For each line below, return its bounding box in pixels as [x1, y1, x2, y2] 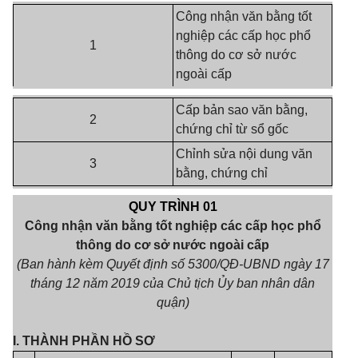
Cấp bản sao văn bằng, [176, 103, 308, 117]
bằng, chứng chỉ [176, 166, 268, 180]
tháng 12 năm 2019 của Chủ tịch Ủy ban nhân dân [30, 276, 315, 290]
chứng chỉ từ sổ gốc [176, 122, 288, 136]
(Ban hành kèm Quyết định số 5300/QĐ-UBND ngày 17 [16, 257, 329, 271]
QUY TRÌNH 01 [128, 200, 217, 213]
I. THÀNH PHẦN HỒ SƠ [13, 334, 155, 348]
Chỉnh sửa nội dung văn [176, 147, 312, 161]
